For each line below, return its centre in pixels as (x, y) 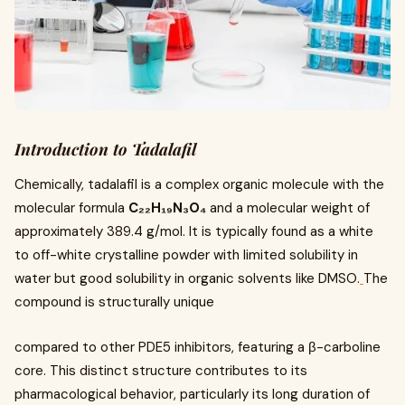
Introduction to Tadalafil (105, 150)
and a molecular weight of (288, 208)
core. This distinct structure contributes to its (161, 371)
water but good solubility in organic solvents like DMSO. (187, 279)
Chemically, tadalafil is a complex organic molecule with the (199, 185)
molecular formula (71, 208)
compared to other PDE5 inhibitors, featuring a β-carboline (198, 348)
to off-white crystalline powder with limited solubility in (186, 255)
